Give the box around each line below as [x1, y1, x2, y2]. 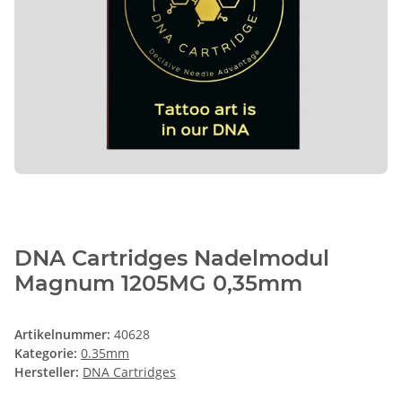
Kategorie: [14, 345, 81, 363]
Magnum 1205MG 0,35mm [14, 270, 302, 297]
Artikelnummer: [14, 326, 114, 344]
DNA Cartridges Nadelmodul [14, 245, 329, 272]
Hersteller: [14, 363, 79, 381]
